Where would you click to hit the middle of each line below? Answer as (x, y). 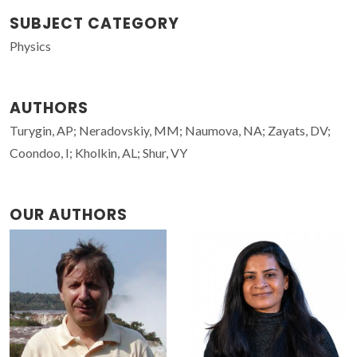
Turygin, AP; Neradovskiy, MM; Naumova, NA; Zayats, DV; (170, 130)
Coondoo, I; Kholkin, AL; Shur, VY (98, 152)
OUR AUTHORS (69, 214)
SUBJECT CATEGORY (94, 23)
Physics (30, 45)
